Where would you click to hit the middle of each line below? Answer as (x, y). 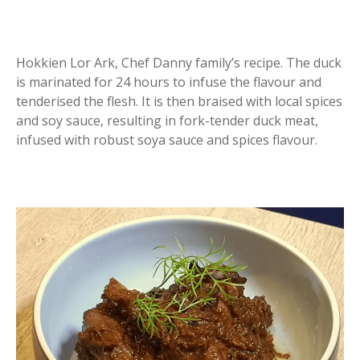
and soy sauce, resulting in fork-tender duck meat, (167, 120)
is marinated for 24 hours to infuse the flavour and (169, 82)
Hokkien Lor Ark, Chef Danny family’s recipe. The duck (179, 62)
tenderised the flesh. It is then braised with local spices (179, 101)
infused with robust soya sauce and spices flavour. (167, 139)
